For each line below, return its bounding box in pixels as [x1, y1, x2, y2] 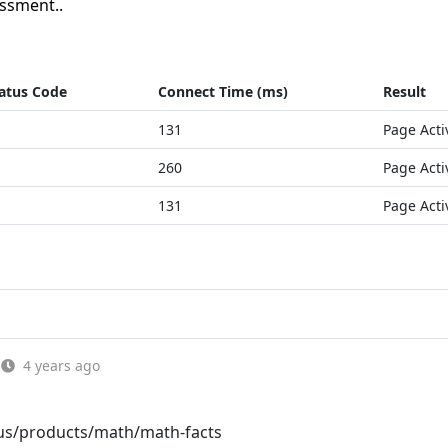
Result [383, 82, 426, 101]
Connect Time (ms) [158, 82, 288, 101]
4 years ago [23, 356, 100, 375]
